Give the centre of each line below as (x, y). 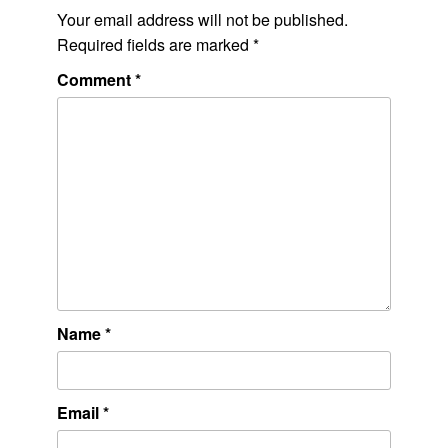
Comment (95, 80)
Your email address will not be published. (202, 20)
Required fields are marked (154, 45)
